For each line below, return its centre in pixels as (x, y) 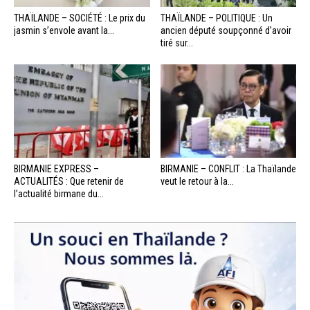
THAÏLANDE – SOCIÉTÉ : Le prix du (80, 18)
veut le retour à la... (197, 181)
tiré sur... (176, 43)
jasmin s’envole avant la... (64, 30)
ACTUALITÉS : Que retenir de (69, 181)
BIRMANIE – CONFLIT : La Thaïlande (228, 168)
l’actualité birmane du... (59, 193)
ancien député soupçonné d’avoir (226, 30)
